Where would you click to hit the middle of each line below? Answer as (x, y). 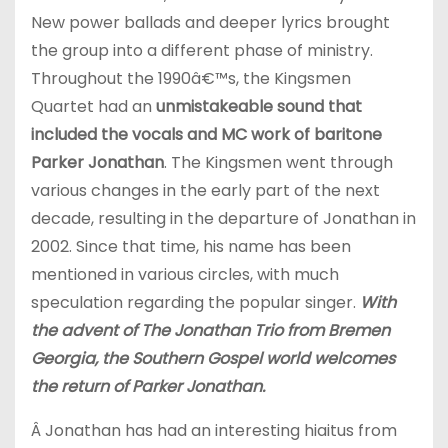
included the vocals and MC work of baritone (206, 134)
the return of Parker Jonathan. (148, 386)
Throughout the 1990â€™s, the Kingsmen (191, 78)
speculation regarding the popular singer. (195, 302)
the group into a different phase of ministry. (202, 50)
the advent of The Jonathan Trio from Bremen (210, 330)
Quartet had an (93, 106)
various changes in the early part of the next (205, 190)
